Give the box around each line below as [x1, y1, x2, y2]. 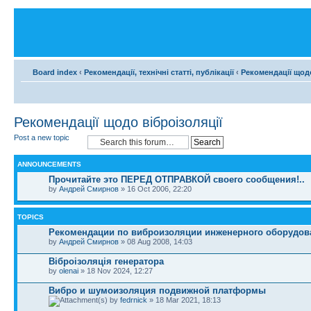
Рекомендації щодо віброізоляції [14, 115, 223, 130]
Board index [33, 68, 77, 76]
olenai [59, 267, 78, 275]
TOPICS [17, 213, 44, 221]
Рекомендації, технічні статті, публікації [84, 68, 234, 76]
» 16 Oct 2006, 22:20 [119, 185, 192, 193]
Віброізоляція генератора [49, 256, 164, 267]
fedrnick [120, 296, 147, 304]
